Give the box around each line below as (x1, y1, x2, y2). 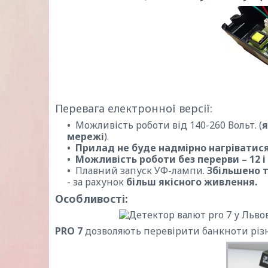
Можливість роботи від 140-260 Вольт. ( (75, 118, 262, 132)
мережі (67, 130, 104, 143)
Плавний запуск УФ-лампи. (75, 164, 207, 177)
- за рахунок (67, 175, 126, 188)
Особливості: (55, 191, 128, 206)
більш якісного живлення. (126, 175, 257, 188)
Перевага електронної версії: (55, 101, 212, 115)
